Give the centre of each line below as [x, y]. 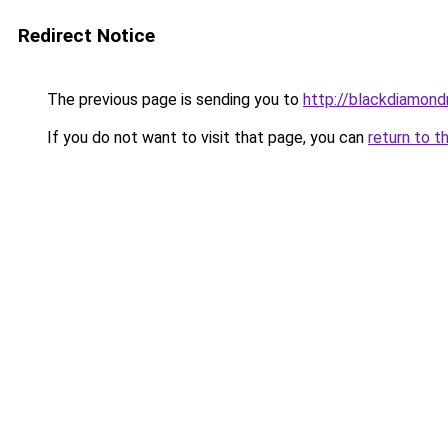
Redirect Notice [86, 35]
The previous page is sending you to [173, 99]
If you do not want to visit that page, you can [205, 137]
